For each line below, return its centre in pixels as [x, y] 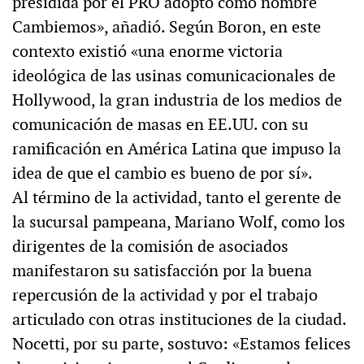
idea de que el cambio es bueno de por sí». [162, 173]
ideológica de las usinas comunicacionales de [174, 76]
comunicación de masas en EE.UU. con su [160, 125]
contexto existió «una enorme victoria [147, 52]
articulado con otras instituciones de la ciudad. [179, 320]
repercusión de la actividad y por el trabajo [165, 295]
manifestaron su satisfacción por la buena [162, 271]
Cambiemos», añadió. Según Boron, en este [167, 27]
